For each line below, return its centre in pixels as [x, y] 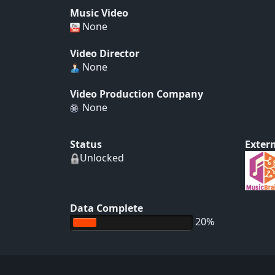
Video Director [105, 53]
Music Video [99, 13]
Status [86, 144]
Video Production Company [137, 94]
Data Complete [107, 208]
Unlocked [102, 158]
